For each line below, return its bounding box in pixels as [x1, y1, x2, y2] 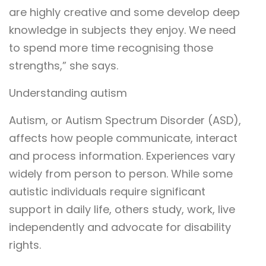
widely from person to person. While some [9, 166, 233, 182]
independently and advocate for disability [9, 220, 231, 235]
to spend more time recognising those [9, 40, 213, 56]
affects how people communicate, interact [9, 131, 237, 146]
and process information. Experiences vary [9, 148, 235, 164]
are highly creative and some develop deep [9, 5, 240, 20]
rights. [9, 237, 41, 253]
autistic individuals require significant [9, 184, 205, 199]
